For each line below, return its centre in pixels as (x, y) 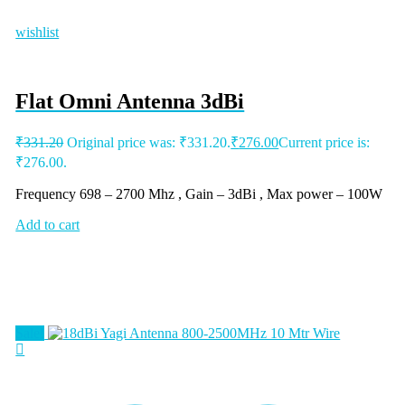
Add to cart (48, 225)
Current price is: (325, 143)
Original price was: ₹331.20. (149, 143)
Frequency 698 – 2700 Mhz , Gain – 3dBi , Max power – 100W (199, 194)
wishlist (38, 33)
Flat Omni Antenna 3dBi (130, 102)
